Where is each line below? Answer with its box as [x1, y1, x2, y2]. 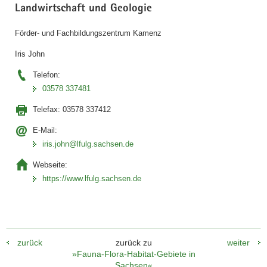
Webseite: [33, 160, 67, 170]
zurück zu [115, 237, 152, 247]
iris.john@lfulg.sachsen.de [42, 139, 133, 149]
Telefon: [33, 70, 60, 80]
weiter [227, 237, 250, 247]
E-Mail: [33, 126, 57, 135]
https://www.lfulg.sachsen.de [42, 174, 141, 184]
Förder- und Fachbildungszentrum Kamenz [15, 29, 162, 38]
